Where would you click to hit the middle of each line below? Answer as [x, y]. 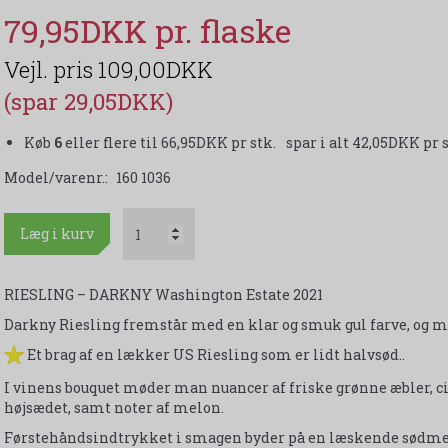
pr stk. [253, 143]
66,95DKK [195, 143]
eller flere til [111, 143]
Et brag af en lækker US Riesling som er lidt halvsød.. [214, 355]
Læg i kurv [56, 234]
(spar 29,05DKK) [88, 102]
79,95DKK [79, 31]
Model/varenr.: [57, 178]
